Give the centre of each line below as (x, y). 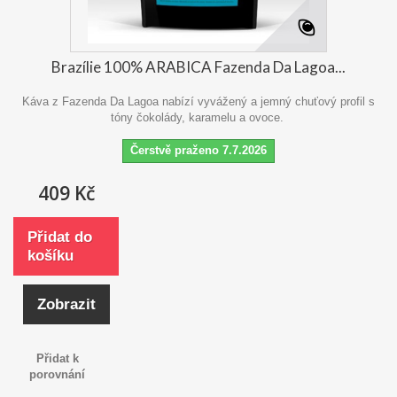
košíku (51, 256)
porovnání (58, 375)
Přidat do (60, 237)
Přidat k (57, 359)
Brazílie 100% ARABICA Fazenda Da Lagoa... (198, 67)
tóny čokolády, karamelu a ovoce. (198, 118)
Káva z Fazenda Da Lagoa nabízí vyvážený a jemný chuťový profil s (198, 102)
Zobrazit (66, 305)
